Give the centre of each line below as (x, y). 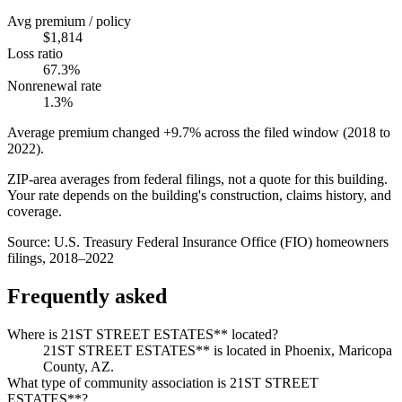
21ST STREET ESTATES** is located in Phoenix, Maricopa (218, 351)
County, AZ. (79, 367)
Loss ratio (35, 54)
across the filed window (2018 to (297, 133)
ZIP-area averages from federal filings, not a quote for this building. (197, 179)
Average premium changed (83, 133)
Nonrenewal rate (54, 86)
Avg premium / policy (69, 22)
